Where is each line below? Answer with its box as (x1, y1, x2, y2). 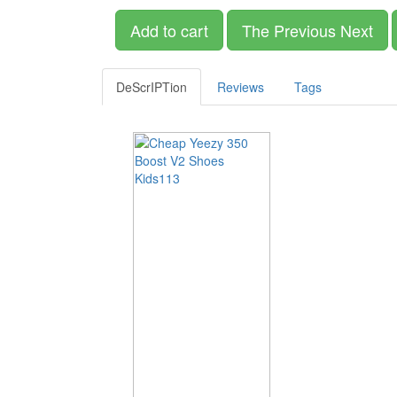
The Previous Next (242, 19, 373, 43)
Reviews (217, 78, 264, 97)
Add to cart (130, 19, 208, 43)
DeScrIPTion (116, 78, 187, 97)
